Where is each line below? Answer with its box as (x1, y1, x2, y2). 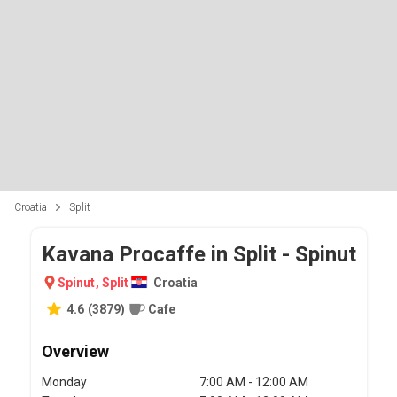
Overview (41, 341, 109, 361)
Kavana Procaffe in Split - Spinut (41, 241, 356, 267)
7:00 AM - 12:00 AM (199, 374, 308, 389)
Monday (41, 374, 87, 389)
